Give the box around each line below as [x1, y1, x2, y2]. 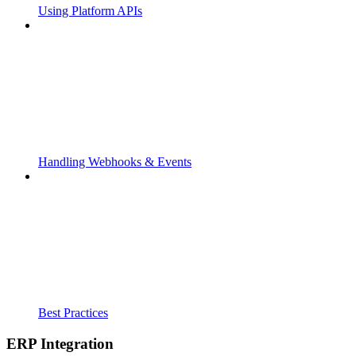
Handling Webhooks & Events [38, 155, 192, 169]
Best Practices [38, 306, 108, 320]
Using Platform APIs [38, 4, 142, 18]
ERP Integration [6, 335, 114, 352]
